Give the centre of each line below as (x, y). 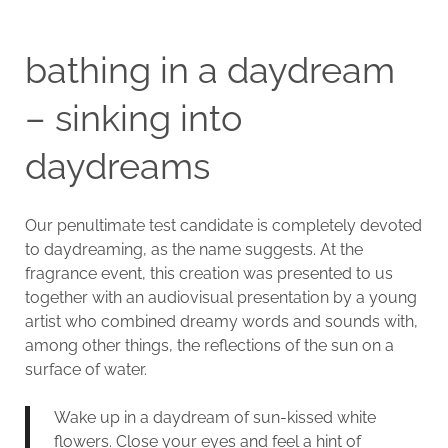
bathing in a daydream (209, 69)
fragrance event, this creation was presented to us (208, 273)
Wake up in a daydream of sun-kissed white (214, 417)
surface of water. (85, 369)
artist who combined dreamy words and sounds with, (221, 321)
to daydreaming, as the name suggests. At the (193, 249)
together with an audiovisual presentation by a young (220, 297)
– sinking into (133, 117)
